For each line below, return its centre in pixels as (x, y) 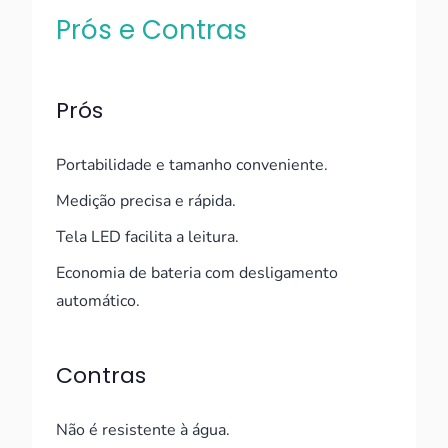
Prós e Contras (151, 30)
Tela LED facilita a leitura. (147, 237)
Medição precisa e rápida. (146, 201)
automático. (98, 301)
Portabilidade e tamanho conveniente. (192, 165)
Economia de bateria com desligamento (197, 273)
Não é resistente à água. (143, 430)
